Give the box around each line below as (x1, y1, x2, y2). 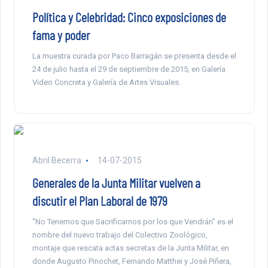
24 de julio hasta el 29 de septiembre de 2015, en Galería (32, 64, 226, 74)
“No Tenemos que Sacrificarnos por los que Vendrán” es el (32, 217, 233, 226)
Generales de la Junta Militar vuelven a (32, 174, 200, 190)
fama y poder (32, 26, 90, 42)
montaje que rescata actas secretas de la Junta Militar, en (32, 243, 229, 252)
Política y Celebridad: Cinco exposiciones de (32, 8, 226, 25)
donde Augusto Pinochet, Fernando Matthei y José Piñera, (32, 256, 232, 266)
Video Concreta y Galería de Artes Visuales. (32, 77, 181, 87)
